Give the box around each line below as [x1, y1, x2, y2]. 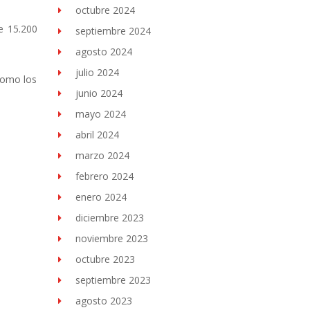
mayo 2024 [75, 107, 126, 120]
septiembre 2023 [75, 273, 151, 286]
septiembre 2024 [75, 24, 151, 37]
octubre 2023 [75, 253, 135, 266]
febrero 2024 [75, 170, 134, 183]
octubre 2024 [75, 3, 135, 17]
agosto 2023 [75, 294, 132, 307]
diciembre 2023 [75, 211, 144, 224]
